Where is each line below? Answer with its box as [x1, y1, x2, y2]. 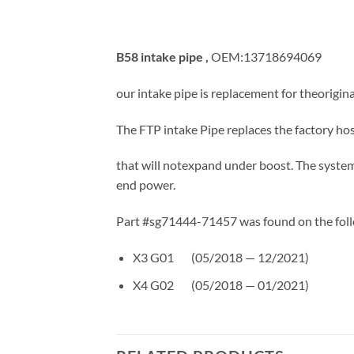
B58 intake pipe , [116, 49, 211, 65]
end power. [116, 177, 175, 193]
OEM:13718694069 [211, 49, 322, 65]
